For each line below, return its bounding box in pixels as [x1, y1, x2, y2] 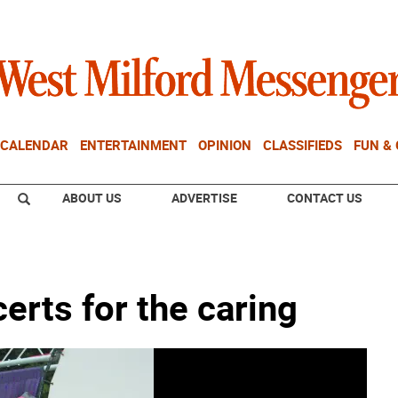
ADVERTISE [171, 189, 237, 206]
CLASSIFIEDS [263, 136, 342, 154]
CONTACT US [287, 189, 362, 206]
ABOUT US [62, 189, 122, 206]
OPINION [198, 136, 251, 154]
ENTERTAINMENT [80, 136, 187, 154]
